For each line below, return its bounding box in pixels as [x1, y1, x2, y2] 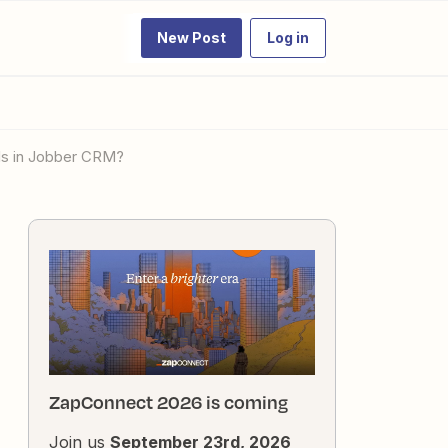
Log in [267, 29, 309, 46]
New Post [157, 29, 226, 46]
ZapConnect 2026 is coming [49, 389, 288, 416]
